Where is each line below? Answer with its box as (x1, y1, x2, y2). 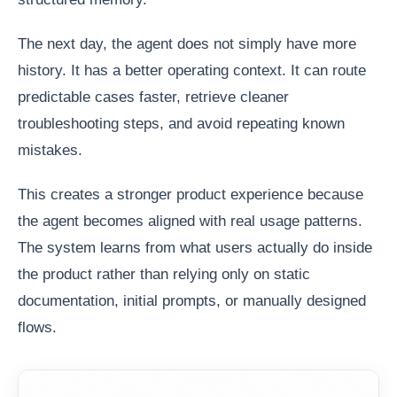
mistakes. (18, 142, 82, 160)
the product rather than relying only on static (18, 266, 310, 284)
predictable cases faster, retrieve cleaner (18, 89, 289, 106)
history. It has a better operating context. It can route (18, 62, 366, 80)
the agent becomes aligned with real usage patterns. (18, 213, 362, 230)
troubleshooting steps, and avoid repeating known (18, 115, 345, 133)
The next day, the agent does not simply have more (18, 35, 356, 53)
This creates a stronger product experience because (18, 186, 363, 204)
